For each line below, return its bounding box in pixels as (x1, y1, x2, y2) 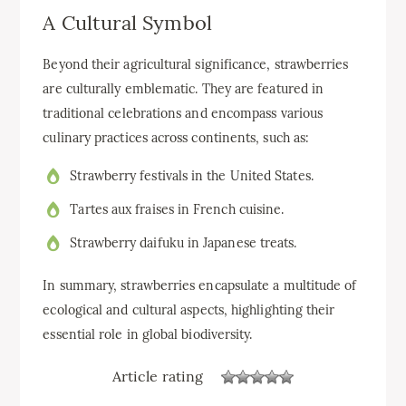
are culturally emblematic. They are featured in (43, 80, 324, 97)
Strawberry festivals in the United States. (70, 167, 314, 184)
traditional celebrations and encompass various (43, 104, 324, 121)
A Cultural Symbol (43, 10, 212, 36)
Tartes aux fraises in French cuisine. (70, 200, 285, 217)
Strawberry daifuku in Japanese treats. (70, 234, 297, 251)
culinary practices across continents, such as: (43, 129, 310, 146)
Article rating (111, 367, 204, 385)
